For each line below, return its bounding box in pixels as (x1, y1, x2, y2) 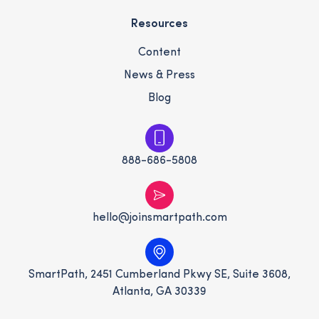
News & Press (124, 70, 195, 82)
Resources (131, 19, 188, 31)
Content (138, 47, 181, 59)
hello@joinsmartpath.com (92, 212, 227, 224)
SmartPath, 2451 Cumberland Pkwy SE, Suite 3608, (28, 269, 291, 281)
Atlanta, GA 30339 (113, 286, 206, 298)
